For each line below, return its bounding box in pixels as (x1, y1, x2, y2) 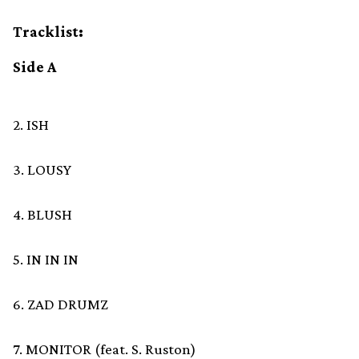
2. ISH (13, 116, 49, 134)
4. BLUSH (13, 206, 72, 224)
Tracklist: (13, 23, 83, 41)
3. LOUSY (13, 161, 71, 179)
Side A (13, 58, 56, 76)
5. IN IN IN (13, 251, 79, 268)
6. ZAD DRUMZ (13, 296, 108, 313)
